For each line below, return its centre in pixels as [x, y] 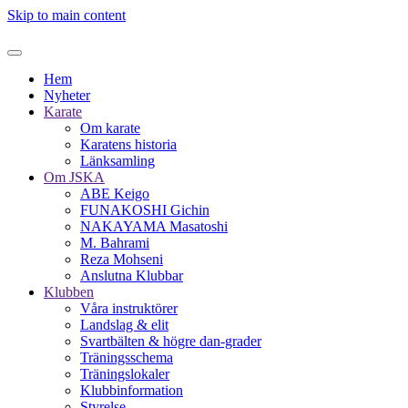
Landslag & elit [124, 325]
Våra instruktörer [129, 308]
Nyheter [67, 95]
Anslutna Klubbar [132, 275]
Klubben [69, 292]
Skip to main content [66, 15]
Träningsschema [127, 357]
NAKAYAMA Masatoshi [154, 226]
